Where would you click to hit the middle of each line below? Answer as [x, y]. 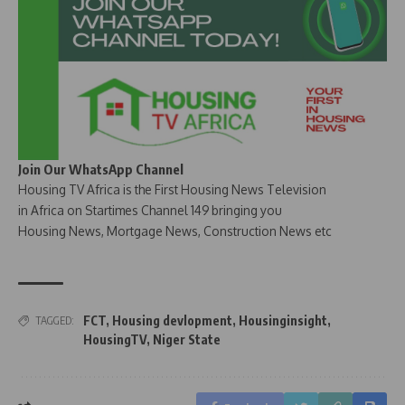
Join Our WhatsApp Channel [101, 170]
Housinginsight [283, 321]
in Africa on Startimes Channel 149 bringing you [150, 211]
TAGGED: [55, 321]
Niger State [187, 340]
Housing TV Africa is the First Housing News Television [172, 190]
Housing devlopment [172, 321]
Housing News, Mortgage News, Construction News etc [175, 231]
